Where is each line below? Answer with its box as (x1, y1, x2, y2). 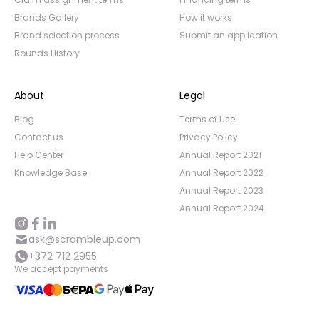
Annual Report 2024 (179, 202, 264, 214)
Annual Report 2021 (179, 149, 261, 161)
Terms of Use (179, 113, 235, 125)
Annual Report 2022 (179, 167, 263, 179)
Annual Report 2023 (179, 184, 263, 197)
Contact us (14, 131, 63, 143)
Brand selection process (14, 29, 120, 41)
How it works (179, 11, 232, 23)
